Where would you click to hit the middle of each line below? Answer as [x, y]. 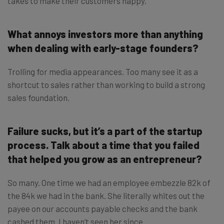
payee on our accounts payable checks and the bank [102, 209]
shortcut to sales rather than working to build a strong [106, 85]
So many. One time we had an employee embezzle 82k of [109, 183]
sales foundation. [38, 98]
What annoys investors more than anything [105, 34]
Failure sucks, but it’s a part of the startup [105, 131]
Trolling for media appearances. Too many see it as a [103, 72]
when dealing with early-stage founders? [103, 48]
